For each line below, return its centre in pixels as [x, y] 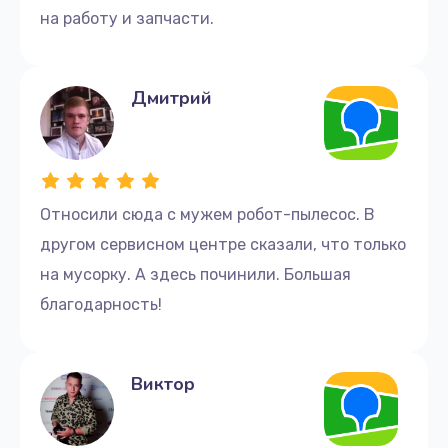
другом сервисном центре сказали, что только [223, 244]
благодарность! [101, 304]
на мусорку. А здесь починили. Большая [195, 274]
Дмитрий [171, 97]
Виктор [163, 383]
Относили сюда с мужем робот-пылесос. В [207, 214]
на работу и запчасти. [127, 18]
